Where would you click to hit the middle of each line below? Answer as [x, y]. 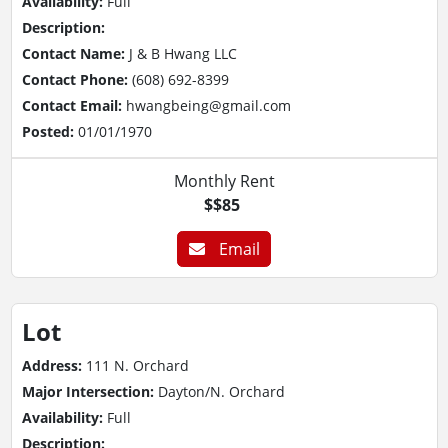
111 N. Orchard [137, 365]
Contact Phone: [76, 79]
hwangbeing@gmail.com [208, 105]
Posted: [49, 131]
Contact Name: [75, 53]
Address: [53, 365]
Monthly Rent [224, 180]
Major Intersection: [89, 391]
